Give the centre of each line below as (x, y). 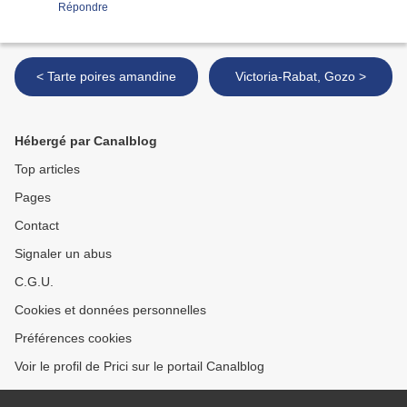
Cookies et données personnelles (110, 310)
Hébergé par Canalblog (86, 141)
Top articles (47, 169)
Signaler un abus (63, 254)
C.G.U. (34, 282)
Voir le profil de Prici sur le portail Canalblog (139, 367)
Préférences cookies (73, 338)
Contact (37, 226)
